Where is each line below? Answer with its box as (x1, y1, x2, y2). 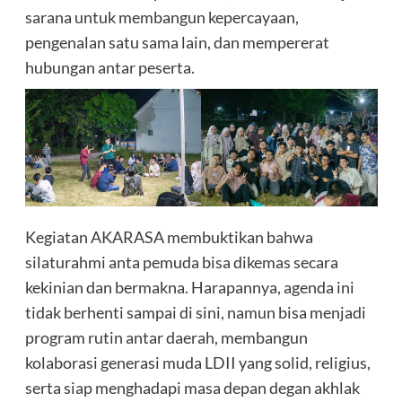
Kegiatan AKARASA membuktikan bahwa (24, 227, 313, 248)
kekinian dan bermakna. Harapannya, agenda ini (24, 277, 354, 298)
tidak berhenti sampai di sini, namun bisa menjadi (24, 302, 366, 323)
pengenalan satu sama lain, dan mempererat (24, 32, 329, 53)
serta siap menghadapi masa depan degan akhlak (24, 378, 360, 398)
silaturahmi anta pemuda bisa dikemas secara (24, 252, 338, 273)
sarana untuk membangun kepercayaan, (24, 7, 299, 28)
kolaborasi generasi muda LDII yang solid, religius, (24, 353, 371, 373)
